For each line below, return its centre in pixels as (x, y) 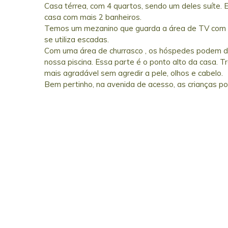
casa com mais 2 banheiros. (93, 17)
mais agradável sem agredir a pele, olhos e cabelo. (134, 73)
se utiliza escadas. (77, 39)
